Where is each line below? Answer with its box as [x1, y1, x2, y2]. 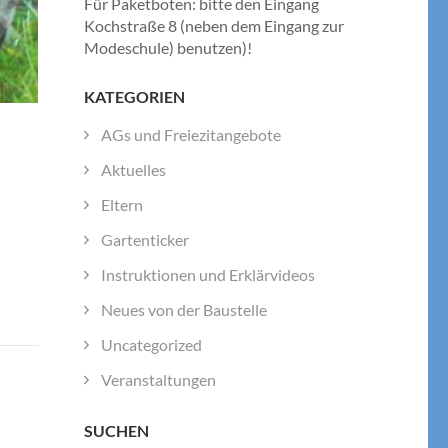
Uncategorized [100, 334, 202, 354]
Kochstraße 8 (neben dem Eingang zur [83, 16, 344, 36]
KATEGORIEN [83, 87, 185, 107]
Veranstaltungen [100, 369, 216, 389]
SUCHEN [83, 420, 149, 440]
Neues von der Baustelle [100, 299, 267, 319]
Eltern [100, 194, 143, 214]
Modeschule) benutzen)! [83, 38, 252, 58]
